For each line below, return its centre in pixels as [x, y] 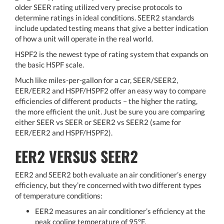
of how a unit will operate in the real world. [84, 38]
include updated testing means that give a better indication [111, 28]
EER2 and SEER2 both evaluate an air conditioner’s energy [111, 174]
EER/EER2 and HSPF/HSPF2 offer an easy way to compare [110, 90]
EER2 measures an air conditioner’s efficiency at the [120, 211]
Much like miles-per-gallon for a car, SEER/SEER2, [96, 80]
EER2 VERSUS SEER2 [76, 156]
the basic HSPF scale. [49, 64]
